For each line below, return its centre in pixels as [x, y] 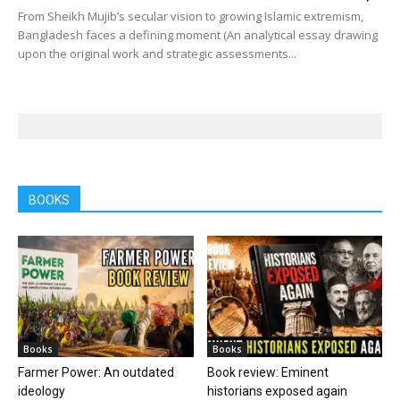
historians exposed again [277, 391]
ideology [42, 391]
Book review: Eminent [267, 372]
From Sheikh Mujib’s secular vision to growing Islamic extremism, [191, 17]
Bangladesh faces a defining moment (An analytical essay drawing [198, 35]
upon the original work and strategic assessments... [157, 54]
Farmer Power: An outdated [96, 372]
